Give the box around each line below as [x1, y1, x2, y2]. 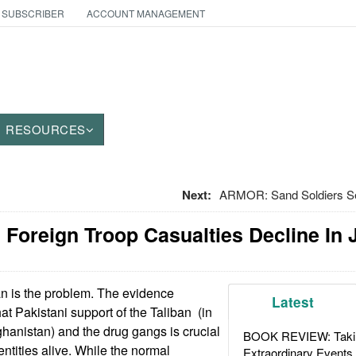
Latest [272, 292, 315, 311]
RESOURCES [6, 121, 86, 137]
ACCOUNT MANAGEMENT [86, 6, 205, 20]
